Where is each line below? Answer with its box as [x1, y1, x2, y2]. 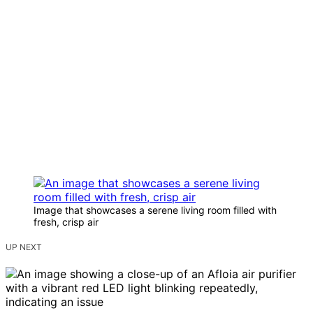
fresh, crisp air [34, 216, 99, 228]
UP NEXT [6, 242, 42, 253]
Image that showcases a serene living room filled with [34, 204, 277, 217]
